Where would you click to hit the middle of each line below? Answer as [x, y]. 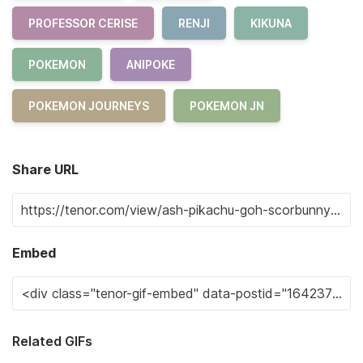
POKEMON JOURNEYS [89, 106]
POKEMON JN [227, 106]
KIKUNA [271, 23]
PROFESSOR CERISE [83, 23]
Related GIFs [52, 342]
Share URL [45, 170]
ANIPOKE [151, 65]
